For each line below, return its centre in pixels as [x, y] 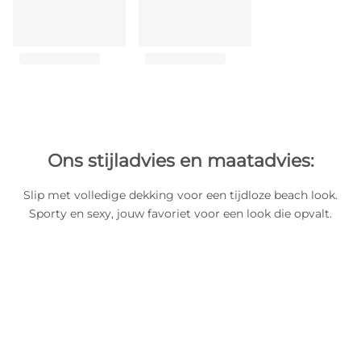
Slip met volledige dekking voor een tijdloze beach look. [180, 195]
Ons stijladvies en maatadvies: [180, 161]
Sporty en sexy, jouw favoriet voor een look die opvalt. [180, 214]
